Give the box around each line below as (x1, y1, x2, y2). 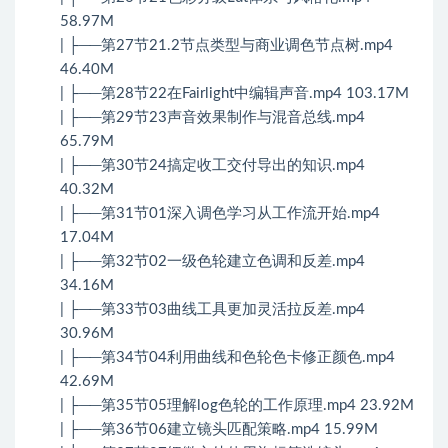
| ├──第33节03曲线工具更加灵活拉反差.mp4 (60, 302, 365, 318)
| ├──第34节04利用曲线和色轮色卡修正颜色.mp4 (60, 350, 395, 366)
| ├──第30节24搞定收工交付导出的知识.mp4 (60, 158, 365, 174)
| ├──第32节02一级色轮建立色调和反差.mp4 (60, 254, 365, 270)
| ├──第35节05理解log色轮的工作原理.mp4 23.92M (60, 398, 414, 414)
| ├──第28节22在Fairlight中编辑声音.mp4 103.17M (60, 86, 409, 102)
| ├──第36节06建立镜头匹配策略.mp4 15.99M (60, 422, 378, 438)
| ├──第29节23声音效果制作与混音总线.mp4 (60, 110, 365, 126)
